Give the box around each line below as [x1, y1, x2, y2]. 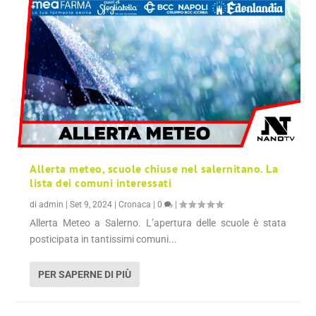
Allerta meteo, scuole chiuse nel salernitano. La [30, 162, 279, 176]
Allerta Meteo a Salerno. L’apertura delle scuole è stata [30, 217, 286, 229]
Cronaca [119, 200, 152, 210]
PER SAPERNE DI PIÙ [38, 269, 132, 281]
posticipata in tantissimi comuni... [30, 233, 178, 245]
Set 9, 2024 [70, 200, 113, 210]
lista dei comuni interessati [30, 176, 172, 190]
